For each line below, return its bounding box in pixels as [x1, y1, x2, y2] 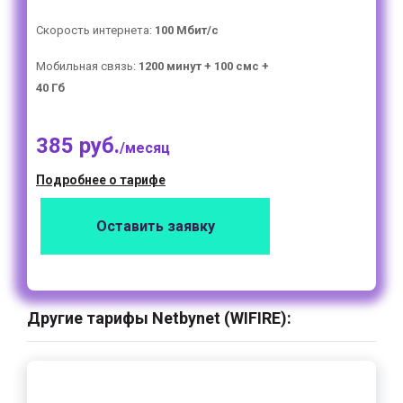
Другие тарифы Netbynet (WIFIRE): [27, 309, 291, 327]
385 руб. [36, 133, 120, 158]
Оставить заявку [95, 218, 215, 235]
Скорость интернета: [36, 23, 155, 37]
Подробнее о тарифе [36, 173, 166, 187]
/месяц [120, 139, 170, 157]
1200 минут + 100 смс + [139, 59, 269, 73]
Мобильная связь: [36, 59, 139, 73]
